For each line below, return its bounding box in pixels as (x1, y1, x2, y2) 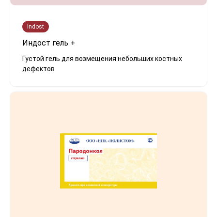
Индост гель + (22, 38, 75, 47)
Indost (27, 23, 44, 30)
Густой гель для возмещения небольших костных (22, 54, 182, 62)
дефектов (22, 64, 55, 73)
